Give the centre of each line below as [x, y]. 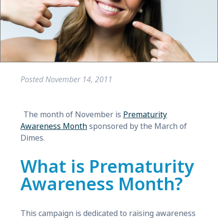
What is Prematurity [107, 167]
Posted [33, 79]
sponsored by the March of [137, 126]
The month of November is [73, 114]
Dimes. [32, 138]
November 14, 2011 [79, 79]
